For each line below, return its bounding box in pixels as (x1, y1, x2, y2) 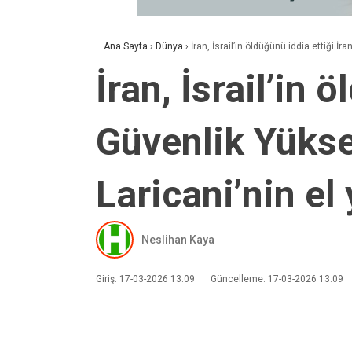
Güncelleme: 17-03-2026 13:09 (211, 273, 343, 284)
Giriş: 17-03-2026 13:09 (96, 273, 195, 284)
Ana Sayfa (104, 41, 148, 52)
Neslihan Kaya (141, 233, 214, 246)
